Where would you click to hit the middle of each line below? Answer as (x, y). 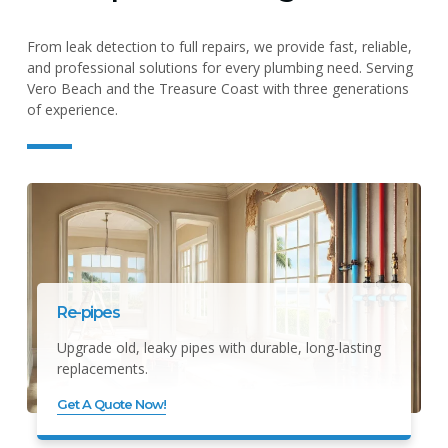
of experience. (72, 109)
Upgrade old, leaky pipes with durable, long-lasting (219, 347)
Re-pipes (88, 312)
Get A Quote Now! (111, 403)
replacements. (102, 368)
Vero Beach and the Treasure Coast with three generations (218, 88)
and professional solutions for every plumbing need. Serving (220, 67)
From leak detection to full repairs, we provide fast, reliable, (219, 46)
